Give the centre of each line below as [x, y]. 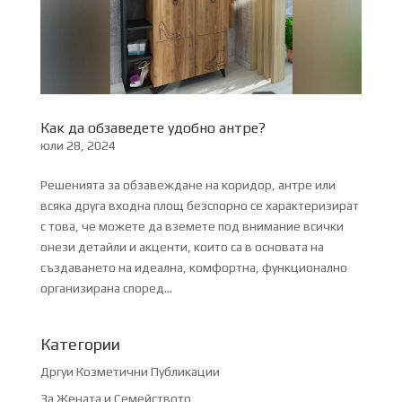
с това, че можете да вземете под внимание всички [192, 227]
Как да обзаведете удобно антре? [153, 128]
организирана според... [106, 288]
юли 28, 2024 [78, 146]
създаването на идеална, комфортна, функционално [193, 268]
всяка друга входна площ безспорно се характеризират [199, 206]
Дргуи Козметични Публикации [130, 372]
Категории [80, 345]
